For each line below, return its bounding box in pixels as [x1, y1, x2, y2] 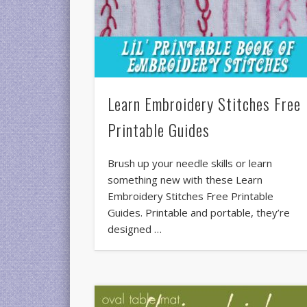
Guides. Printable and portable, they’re [108, 206, 291, 220]
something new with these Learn [108, 173, 263, 187]
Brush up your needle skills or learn [108, 156, 273, 171]
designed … [108, 222, 162, 236]
